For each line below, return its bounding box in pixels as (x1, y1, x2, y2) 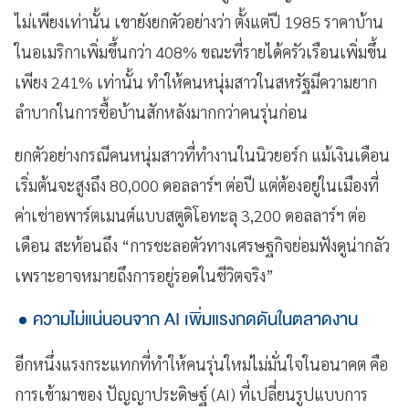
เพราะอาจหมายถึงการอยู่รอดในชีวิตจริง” (15, 264, 274, 286)
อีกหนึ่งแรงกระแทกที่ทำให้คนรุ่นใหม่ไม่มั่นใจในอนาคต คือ (15, 352, 388, 374)
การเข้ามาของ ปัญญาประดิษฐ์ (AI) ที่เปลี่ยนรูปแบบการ (15, 383, 368, 404)
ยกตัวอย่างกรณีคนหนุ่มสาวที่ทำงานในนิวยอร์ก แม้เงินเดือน (15, 143, 390, 165)
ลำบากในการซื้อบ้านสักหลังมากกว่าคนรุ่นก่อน (15, 100, 308, 122)
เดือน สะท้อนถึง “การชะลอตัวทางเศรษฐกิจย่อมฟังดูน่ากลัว (15, 234, 390, 256)
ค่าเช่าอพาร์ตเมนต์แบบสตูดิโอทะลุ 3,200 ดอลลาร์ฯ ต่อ (15, 204, 366, 225)
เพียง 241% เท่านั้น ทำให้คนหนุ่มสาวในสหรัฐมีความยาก (15, 70, 377, 92)
